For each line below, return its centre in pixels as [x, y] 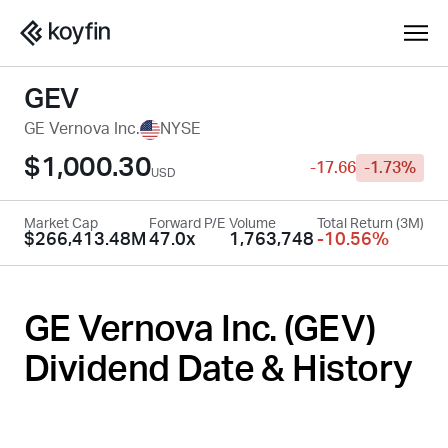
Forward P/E [187, 224]
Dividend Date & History [218, 370]
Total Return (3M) [370, 224]
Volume [252, 224]
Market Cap [61, 224]
